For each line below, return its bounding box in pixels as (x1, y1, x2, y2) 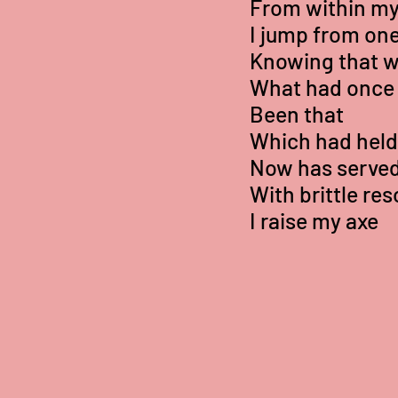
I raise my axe (250, 206, 378, 234)
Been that (250, 99, 344, 127)
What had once (250, 73, 394, 100)
